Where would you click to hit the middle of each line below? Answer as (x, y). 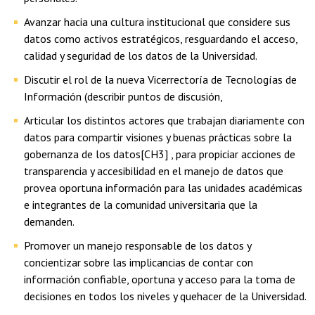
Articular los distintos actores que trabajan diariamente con (164, 120)
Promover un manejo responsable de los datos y (137, 245)
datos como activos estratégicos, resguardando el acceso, (161, 38)
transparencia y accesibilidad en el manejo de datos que (154, 171)
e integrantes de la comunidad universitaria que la (141, 204)
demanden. (49, 221)
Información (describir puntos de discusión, (123, 96)
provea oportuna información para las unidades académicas (163, 187)
